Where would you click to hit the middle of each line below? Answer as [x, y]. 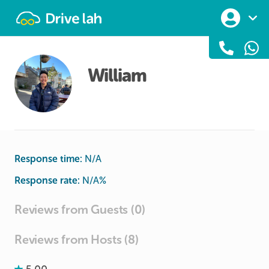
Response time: [48, 159]
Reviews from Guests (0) [80, 210]
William [117, 76]
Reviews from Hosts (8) [77, 240]
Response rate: [47, 180]
